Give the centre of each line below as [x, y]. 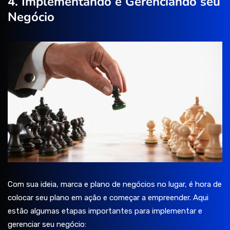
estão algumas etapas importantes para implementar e [105, 211]
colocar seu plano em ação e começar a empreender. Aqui [108, 198]
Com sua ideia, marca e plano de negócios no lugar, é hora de [115, 185]
